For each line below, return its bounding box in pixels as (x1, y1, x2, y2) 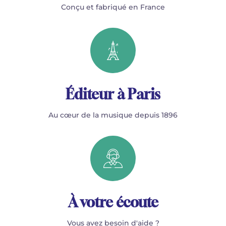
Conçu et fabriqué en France (61, 2, 165, 12)
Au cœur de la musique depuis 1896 (48, 110, 178, 120)
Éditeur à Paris (66, 85, 160, 102)
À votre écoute (68, 193, 158, 210)
